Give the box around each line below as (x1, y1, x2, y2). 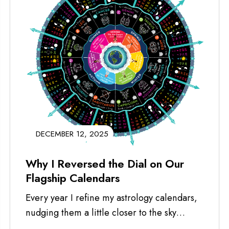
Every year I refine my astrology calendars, (26, 191, 197, 204)
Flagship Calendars (26, 170, 120, 186)
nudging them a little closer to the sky (26, 205, 176, 219)
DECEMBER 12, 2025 (36, 127, 108, 140)
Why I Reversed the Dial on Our (26, 155, 184, 172)
